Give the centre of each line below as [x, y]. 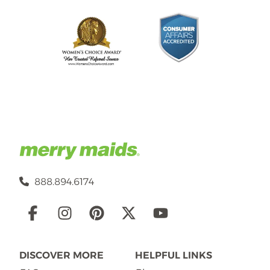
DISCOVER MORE [61, 255]
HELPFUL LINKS [174, 255]
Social [45, 212]
